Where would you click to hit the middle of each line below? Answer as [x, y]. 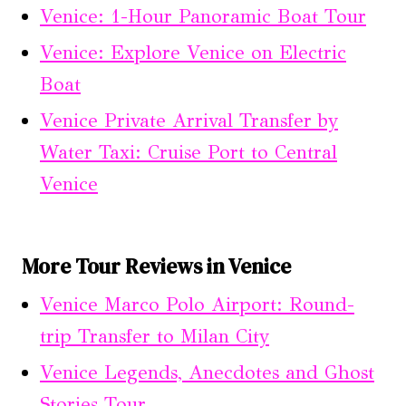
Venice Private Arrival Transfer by [189, 120]
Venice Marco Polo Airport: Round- [197, 305]
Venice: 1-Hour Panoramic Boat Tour [203, 16]
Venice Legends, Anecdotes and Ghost [207, 373]
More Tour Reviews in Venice [156, 266]
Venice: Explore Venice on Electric [193, 52]
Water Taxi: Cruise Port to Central [188, 152]
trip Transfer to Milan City [155, 337]
